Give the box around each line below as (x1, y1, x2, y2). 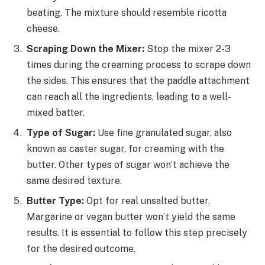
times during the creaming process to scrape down (27, 59, 251, 70)
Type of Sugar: (27, 127, 95, 138)
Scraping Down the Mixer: (27, 43, 144, 54)
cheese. (27, 22, 60, 34)
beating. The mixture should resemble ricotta (27, 7, 227, 18)
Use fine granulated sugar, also (95, 127, 232, 138)
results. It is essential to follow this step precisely (27, 227, 247, 238)
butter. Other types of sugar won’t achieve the (27, 159, 230, 170)
